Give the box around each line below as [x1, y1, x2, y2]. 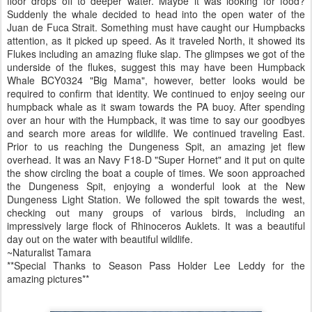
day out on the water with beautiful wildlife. [7, 232, 193, 246]
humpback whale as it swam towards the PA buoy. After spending [7, 100, 305, 114]
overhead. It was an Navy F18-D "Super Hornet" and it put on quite [7, 153, 305, 166]
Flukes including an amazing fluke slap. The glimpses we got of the [7, 47, 305, 61]
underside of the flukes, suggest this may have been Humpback [7, 60, 305, 74]
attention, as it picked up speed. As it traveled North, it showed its [7, 33, 305, 47]
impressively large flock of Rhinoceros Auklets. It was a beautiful [7, 219, 305, 233]
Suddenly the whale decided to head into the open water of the [7, 7, 305, 21]
